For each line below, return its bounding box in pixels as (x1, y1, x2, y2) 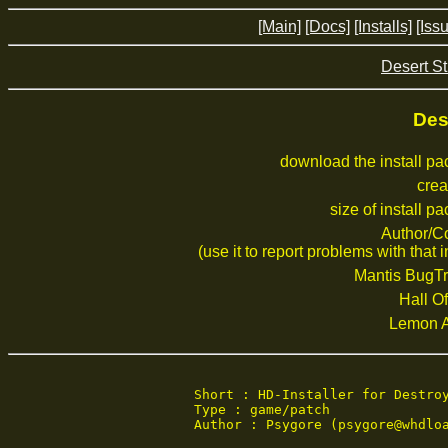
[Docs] (304, 18, 350, 35)
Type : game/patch (194, 402, 330, 418)
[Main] (257, 18, 301, 35)
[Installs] (353, 18, 412, 35)
